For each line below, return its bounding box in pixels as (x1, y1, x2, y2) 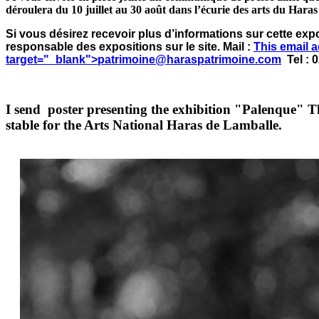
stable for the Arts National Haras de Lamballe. (6, 117, 282, 132)
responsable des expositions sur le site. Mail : (6, 40, 253, 53)
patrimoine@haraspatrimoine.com (98, 53, 281, 66)
